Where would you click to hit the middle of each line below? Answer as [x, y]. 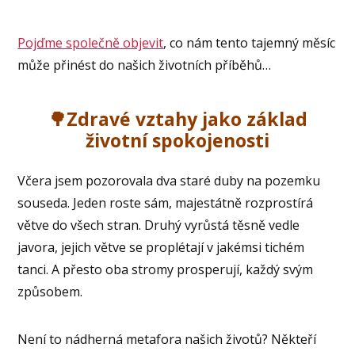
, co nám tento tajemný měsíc [250, 42]
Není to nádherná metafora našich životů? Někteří [167, 339]
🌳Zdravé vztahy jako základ [177, 118]
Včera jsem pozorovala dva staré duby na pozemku [169, 180]
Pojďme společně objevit [91, 42]
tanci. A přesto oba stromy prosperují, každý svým [166, 269]
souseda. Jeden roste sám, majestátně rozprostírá [166, 202]
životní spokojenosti [177, 140]
